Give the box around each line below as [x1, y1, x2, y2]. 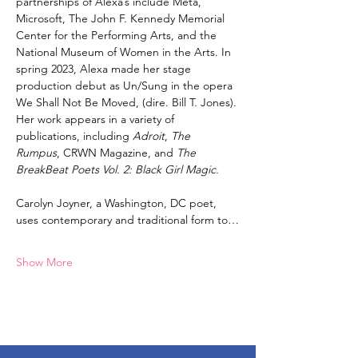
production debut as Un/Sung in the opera [16, 78, 236, 93]
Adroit [133, 129, 165, 143]
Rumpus [16, 145, 57, 160]
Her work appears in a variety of [16, 112, 177, 126]
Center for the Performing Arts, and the [16, 28, 220, 42]
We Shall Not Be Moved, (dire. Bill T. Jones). [16, 95, 240, 109]
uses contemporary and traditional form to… [16, 213, 239, 227]
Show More [16, 255, 73, 269]
